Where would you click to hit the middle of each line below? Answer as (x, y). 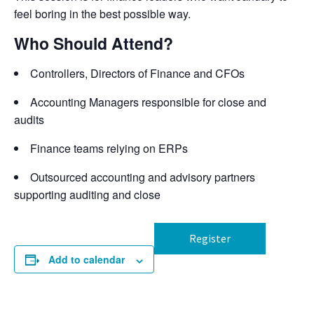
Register (210, 239)
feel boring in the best (69, 14)
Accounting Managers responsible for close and (148, 102)
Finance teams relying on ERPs (109, 149)
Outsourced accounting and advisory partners (143, 177)
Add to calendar (87, 260)
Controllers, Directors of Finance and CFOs (137, 74)
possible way (156, 14)
